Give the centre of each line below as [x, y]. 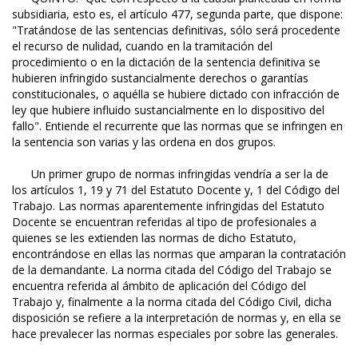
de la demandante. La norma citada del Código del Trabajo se [172, 270]
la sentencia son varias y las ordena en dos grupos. [144, 142]
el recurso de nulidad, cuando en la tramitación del [142, 46]
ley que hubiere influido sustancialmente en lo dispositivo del [168, 110]
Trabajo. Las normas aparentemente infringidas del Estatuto [168, 206]
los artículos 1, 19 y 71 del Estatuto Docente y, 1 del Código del [176, 190]
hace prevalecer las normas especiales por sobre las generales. [175, 334]
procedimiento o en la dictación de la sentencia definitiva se [166, 62]
